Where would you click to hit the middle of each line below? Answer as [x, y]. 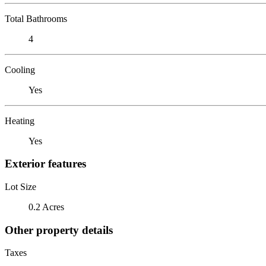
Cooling [20, 69]
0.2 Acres [46, 207]
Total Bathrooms [36, 18]
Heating [20, 121]
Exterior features [45, 164]
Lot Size [20, 186]
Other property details [59, 230]
